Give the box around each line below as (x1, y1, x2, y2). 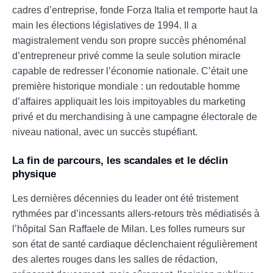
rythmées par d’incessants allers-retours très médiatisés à (12, 208, 260, 219)
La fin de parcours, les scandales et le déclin (12, 154, 228, 166)
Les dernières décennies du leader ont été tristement (12, 193, 238, 204)
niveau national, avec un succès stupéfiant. (12, 126, 197, 137)
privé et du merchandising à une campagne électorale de (12, 111, 257, 122)
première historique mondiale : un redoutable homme (12, 80, 240, 91)
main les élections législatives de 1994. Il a (12, 19, 197, 30)
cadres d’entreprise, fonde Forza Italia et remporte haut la (12, 4, 258, 15)
